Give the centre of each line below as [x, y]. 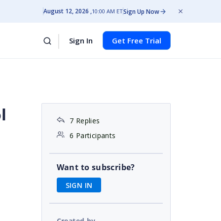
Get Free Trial [137, 40]
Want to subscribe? [96, 167]
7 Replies [85, 121]
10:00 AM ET [107, 11]
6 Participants [92, 135]
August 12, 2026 [66, 11]
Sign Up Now [141, 11]
